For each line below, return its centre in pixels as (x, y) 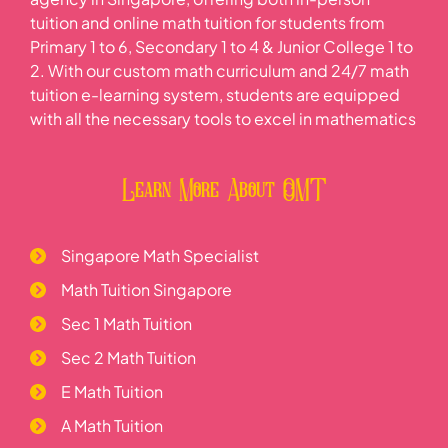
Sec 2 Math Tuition (128, 357)
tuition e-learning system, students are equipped (215, 95)
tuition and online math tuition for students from (207, 23)
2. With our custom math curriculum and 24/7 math (219, 71)
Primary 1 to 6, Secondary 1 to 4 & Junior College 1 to (221, 47)
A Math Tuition (112, 425)
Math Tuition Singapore (146, 289)
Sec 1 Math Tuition (126, 323)
